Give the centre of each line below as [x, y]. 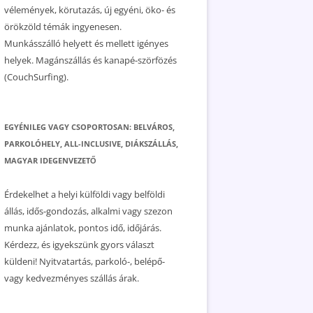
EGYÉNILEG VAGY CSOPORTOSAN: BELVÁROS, [89, 127]
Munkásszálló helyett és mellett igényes [86, 43]
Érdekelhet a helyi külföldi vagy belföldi [85, 194]
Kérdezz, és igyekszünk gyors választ [79, 245]
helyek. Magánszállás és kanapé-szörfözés [90, 60]
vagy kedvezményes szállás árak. [72, 278]
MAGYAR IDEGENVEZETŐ [50, 160]
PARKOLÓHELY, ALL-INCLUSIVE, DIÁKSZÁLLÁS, [91, 144]
